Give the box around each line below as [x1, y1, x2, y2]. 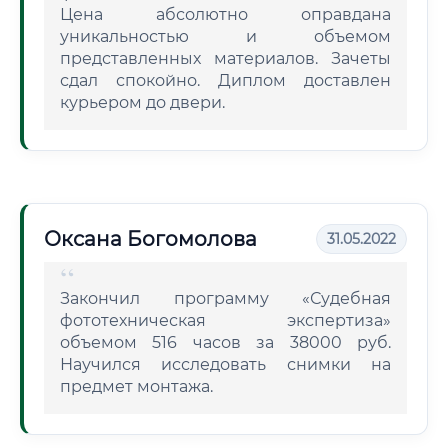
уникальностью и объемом [60, 27, 391, 46]
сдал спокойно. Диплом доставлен [60, 71, 391, 90]
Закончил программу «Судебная [60, 289, 391, 308]
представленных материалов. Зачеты [60, 49, 391, 68]
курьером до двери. [60, 93, 225, 112]
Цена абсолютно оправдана [60, 5, 391, 24]
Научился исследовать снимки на [60, 355, 391, 374]
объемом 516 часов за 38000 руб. [60, 333, 391, 352]
